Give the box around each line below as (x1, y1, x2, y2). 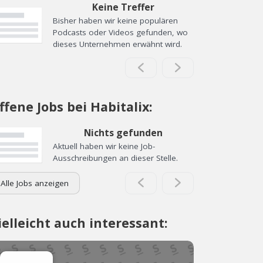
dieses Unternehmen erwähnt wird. (53, 38, 182, 49)
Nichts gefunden (84, 126, 163, 139)
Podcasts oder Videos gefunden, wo (53, 26, 188, 38)
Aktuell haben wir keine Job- (53, 141, 155, 151)
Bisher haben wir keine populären (53, 15, 178, 26)
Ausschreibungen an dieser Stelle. (53, 153, 178, 163)
